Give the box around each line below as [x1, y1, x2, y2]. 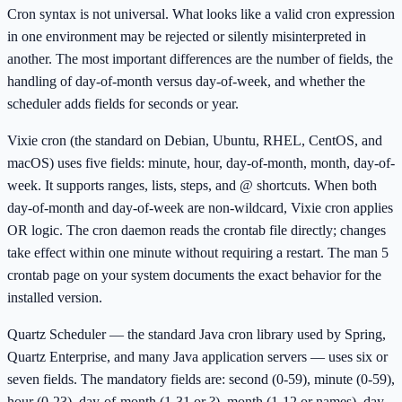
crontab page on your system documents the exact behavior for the [7, 267, 381, 284]
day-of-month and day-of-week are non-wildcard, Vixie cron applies [7, 200, 393, 216]
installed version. [7, 290, 102, 306]
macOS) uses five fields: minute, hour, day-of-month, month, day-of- [7, 155, 395, 171]
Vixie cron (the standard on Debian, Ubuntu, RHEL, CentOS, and [7, 133, 382, 149]
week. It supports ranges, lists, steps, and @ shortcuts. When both [7, 178, 377, 194]
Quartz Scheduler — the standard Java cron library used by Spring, [7, 327, 386, 343]
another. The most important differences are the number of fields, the [7, 51, 393, 67]
